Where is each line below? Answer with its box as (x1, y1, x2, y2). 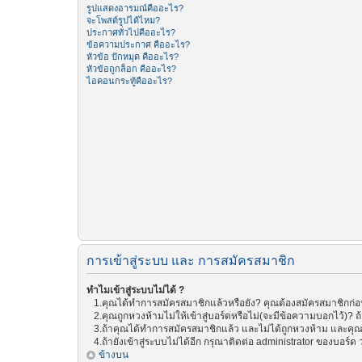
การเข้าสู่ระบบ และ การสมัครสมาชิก (86, 254, 295, 267)
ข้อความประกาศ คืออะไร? (86, 40, 190, 49)
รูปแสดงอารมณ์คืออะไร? (86, 3, 183, 13)
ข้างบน (99, 349, 128, 360)
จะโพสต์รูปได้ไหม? (86, 15, 160, 25)
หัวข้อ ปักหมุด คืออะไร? (86, 52, 179, 61)
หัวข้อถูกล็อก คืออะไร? (86, 64, 176, 74)
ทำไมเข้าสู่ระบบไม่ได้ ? (86, 284, 184, 296)
